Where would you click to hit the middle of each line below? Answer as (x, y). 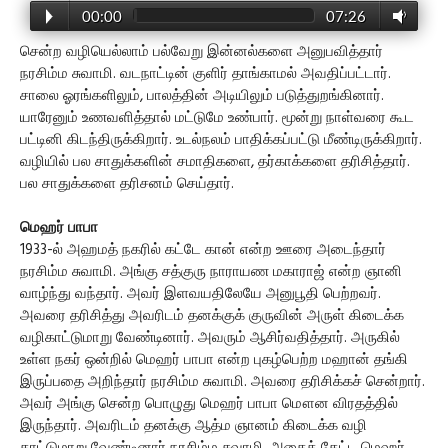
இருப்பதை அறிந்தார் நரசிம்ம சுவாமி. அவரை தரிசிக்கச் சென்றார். (222, 382)
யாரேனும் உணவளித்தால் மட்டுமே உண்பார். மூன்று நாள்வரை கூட (217, 118)
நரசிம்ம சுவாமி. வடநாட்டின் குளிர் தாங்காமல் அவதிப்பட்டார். (205, 74)
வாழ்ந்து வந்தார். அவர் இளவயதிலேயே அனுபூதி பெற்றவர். (200, 294)
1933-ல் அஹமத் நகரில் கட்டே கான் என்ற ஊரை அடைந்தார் (203, 250)
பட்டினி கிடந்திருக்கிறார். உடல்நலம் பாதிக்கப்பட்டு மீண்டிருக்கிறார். (221, 140)
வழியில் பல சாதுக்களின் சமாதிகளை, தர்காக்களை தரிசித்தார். (215, 162)
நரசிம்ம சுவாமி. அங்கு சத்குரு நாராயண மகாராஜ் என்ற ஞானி (211, 272)
